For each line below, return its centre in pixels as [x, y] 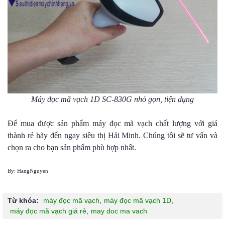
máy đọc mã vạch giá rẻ [48, 211]
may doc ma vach [119, 211]
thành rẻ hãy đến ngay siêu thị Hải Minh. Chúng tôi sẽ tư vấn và [113, 135]
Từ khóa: [23, 200]
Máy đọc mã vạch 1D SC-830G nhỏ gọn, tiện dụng [113, 99]
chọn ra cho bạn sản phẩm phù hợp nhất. [72, 147]
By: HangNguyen [28, 171]
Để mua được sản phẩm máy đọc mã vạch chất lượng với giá [113, 123]
